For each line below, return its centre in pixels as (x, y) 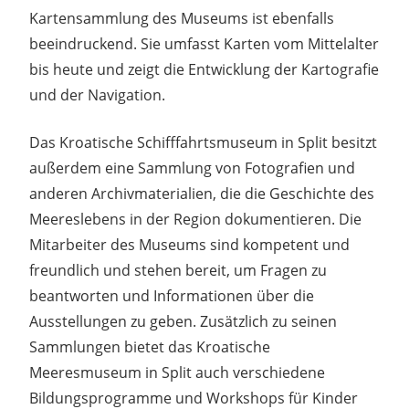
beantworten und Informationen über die (172, 295)
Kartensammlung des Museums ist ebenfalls (182, 18)
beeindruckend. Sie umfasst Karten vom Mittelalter (204, 43)
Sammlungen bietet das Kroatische (150, 346)
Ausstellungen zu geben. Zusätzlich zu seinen (183, 321)
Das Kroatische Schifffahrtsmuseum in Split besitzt (203, 142)
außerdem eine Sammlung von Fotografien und (192, 168)
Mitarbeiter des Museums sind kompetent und (189, 244)
